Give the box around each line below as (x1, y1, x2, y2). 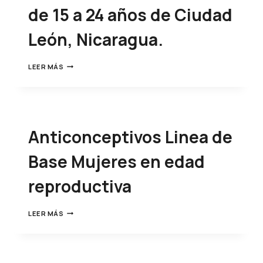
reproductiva (28, 174, 131, 197)
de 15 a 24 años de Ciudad (28, 3, 232, 26)
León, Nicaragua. (28, 28, 163, 50)
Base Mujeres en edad (28, 150, 205, 173)
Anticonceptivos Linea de (28, 125, 232, 148)
